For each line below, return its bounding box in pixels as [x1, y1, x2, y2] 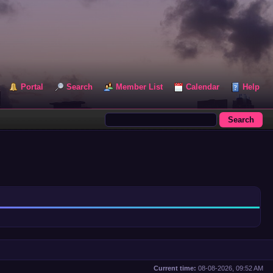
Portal [21, 82, 43, 91]
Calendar [186, 82, 219, 91]
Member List [116, 82, 163, 91]
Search [66, 82, 93, 91]
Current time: [154, 264, 196, 272]
